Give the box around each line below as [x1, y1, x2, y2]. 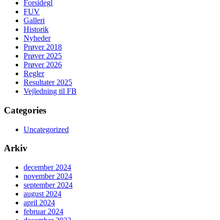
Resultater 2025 [24, 78, 72, 87]
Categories [4, 105, 46, 115]
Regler [24, 69, 44, 78]
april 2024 [24, 198, 55, 207]
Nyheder [24, 34, 51, 43]
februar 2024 [24, 207, 63, 216]
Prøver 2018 [24, 43, 62, 52]
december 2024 [24, 163, 71, 171]
